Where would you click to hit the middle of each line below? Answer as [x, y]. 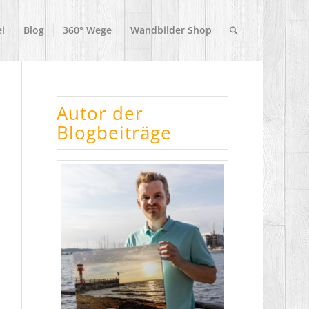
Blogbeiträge [114, 132]
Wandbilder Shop [171, 30]
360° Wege [87, 30]
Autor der [100, 113]
